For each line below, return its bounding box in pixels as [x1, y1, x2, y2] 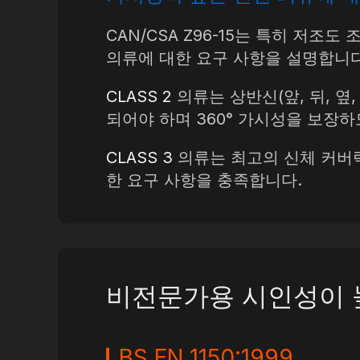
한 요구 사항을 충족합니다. [106, 170, 302, 190]
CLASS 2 [106, 87, 172, 106]
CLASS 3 [106, 148, 173, 167]
